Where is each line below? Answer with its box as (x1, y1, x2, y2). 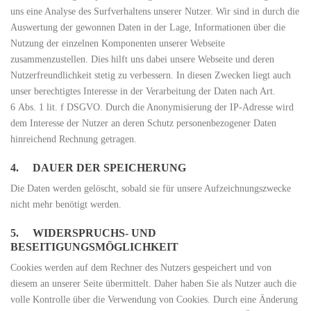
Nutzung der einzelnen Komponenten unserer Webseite (10, 38, 225, 49)
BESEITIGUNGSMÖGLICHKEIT (10, 241, 178, 253)
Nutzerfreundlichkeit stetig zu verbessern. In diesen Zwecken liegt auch (10, 70, 291, 81)
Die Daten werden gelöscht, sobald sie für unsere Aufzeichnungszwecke (10, 183, 291, 194)
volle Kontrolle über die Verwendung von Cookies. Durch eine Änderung (10, 294, 298, 305)
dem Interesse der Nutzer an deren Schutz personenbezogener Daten (10, 118, 276, 128)
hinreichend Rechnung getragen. (10, 134, 137, 144)
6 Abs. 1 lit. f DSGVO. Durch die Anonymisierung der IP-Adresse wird (10, 102, 294, 112)
